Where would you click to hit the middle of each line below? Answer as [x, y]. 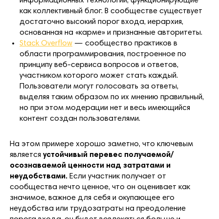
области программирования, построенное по [103, 54]
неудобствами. [40, 176]
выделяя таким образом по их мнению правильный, [112, 97]
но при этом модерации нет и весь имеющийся [105, 108]
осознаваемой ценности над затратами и [90, 165]
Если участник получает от [118, 176]
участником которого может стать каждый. [99, 76]
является [26, 155]
